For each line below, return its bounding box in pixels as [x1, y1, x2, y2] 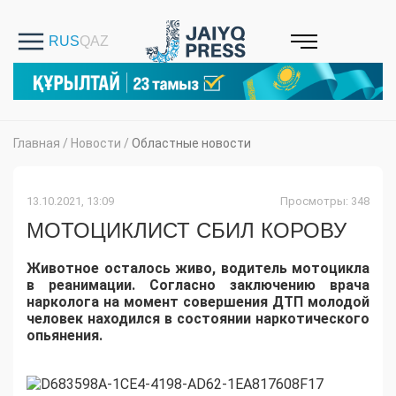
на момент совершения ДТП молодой [99, 293, 369, 311]
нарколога [27, 293, 99, 311]
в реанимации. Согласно [27, 277, 230, 294]
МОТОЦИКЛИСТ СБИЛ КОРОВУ [27, 218, 346, 243]
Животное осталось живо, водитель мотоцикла [27, 260, 369, 278]
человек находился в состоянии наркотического [27, 310, 369, 328]
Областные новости [132, 136, 251, 151]
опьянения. [27, 327, 103, 345]
